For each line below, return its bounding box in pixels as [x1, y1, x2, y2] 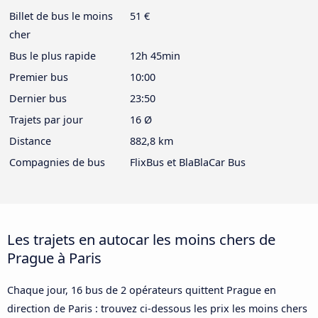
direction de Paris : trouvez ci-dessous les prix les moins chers [7, 301, 307, 315]
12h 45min [130, 48, 180, 62]
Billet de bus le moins [9, 9, 113, 23]
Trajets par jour [9, 112, 83, 126]
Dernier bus [9, 91, 67, 105]
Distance [9, 133, 51, 148]
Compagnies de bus [9, 155, 105, 169]
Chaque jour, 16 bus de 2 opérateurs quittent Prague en [7, 283, 276, 297]
